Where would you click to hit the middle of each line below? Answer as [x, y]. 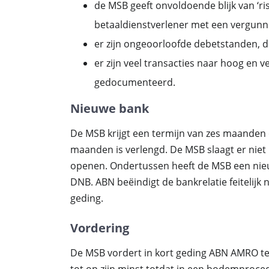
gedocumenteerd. [135, 82]
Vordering [100, 228]
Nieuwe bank [110, 108]
